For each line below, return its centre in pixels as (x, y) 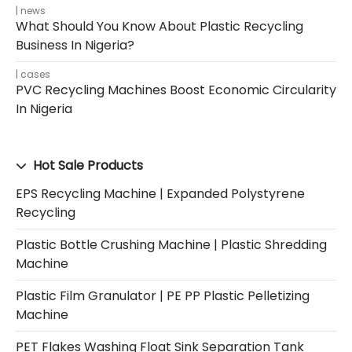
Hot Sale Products (86, 165)
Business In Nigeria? (75, 45)
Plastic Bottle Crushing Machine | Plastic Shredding (171, 244)
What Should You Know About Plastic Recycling (159, 26)
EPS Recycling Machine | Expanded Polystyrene (160, 193)
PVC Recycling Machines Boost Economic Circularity (176, 90)
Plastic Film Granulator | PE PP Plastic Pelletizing (163, 295)
